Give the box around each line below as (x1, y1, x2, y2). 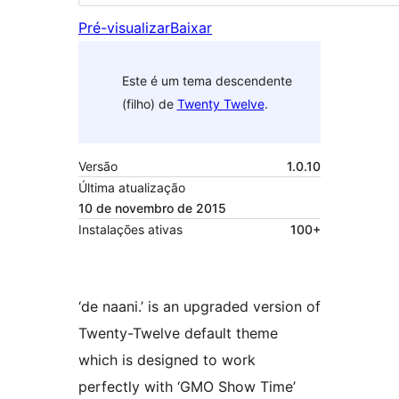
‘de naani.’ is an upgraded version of (78, 297, 321, 316)
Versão (78, 159, 118, 175)
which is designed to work (78, 351, 256, 370)
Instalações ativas (78, 222, 183, 238)
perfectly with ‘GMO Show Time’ (78, 378, 296, 396)
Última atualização (78, 180, 185, 196)
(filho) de (121, 95, 177, 111)
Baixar (170, 19, 212, 37)
